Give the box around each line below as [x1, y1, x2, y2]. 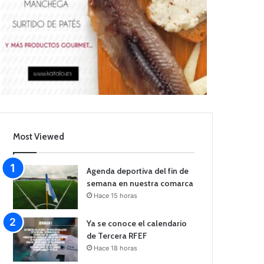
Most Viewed [13, 131, 65, 143]
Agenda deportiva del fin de [87, 166, 189, 177]
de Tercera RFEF [87, 230, 148, 242]
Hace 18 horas [94, 244, 138, 253]
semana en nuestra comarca [87, 178, 194, 189]
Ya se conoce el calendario [87, 218, 187, 229]
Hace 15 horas [94, 192, 138, 200]
